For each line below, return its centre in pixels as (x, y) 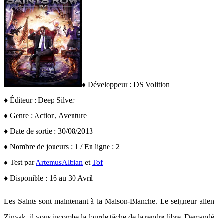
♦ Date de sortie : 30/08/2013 (48, 131)
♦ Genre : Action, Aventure (45, 116)
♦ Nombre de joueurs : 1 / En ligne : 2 (62, 147)
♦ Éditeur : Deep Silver (39, 100)
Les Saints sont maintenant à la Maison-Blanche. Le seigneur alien (109, 201)
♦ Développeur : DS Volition (126, 84)
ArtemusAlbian (59, 162)
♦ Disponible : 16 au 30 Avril (48, 178)
